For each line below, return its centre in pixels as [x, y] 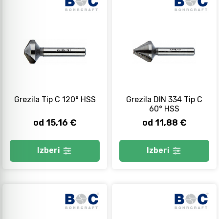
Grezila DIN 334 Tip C [164, 99]
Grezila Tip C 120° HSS [55, 99]
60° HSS [164, 109]
